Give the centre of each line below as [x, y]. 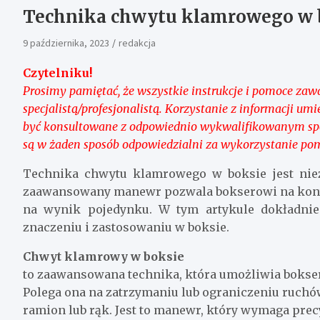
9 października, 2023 [66, 42]
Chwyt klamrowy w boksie [104, 256]
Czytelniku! [57, 72]
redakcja [137, 42]
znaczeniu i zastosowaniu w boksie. [126, 227]
